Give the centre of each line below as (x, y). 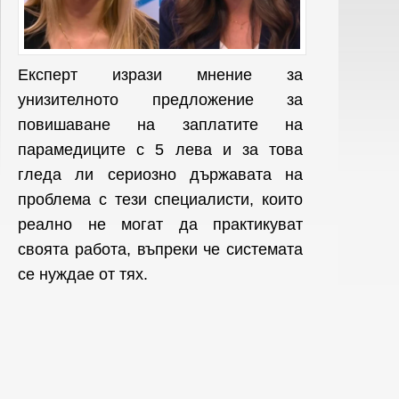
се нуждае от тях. (83, 274)
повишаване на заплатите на (160, 124)
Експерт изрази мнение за (160, 74)
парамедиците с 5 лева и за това (160, 149)
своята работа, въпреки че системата (160, 249)
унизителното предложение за (160, 99)
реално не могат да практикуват (160, 224)
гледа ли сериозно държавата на (160, 174)
